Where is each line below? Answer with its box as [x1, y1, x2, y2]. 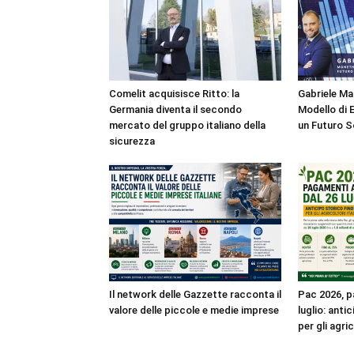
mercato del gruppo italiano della [109, 119, 265, 131]
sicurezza [109, 135, 155, 147]
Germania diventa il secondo [109, 104, 242, 115]
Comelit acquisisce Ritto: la [109, 88, 239, 100]
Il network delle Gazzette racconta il [109, 288, 281, 300]
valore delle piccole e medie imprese [109, 304, 279, 316]
